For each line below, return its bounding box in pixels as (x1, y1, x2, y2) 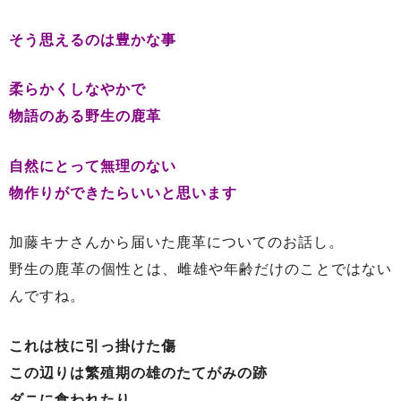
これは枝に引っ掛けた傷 (9, 338, 176, 354)
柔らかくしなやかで (9, 81, 146, 98)
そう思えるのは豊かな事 (9, 31, 176, 47)
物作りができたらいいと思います (9, 184, 237, 200)
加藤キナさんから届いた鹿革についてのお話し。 (9, 235, 344, 251)
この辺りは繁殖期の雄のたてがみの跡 (9, 365, 268, 381)
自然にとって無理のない (9, 158, 176, 174)
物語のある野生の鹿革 (9, 108, 161, 124)
